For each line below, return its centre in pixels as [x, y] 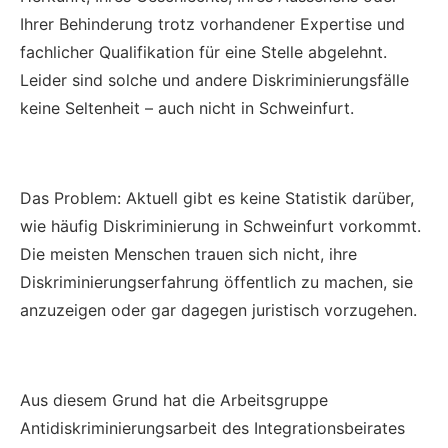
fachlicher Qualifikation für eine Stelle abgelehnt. [203, 52]
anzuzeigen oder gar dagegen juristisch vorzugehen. [218, 310]
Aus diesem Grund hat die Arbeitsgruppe [174, 400]
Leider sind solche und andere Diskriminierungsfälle [214, 80]
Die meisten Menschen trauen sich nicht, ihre [188, 254]
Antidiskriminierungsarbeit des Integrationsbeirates [212, 428]
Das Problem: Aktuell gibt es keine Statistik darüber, [217, 198]
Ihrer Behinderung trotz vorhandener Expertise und [212, 24]
